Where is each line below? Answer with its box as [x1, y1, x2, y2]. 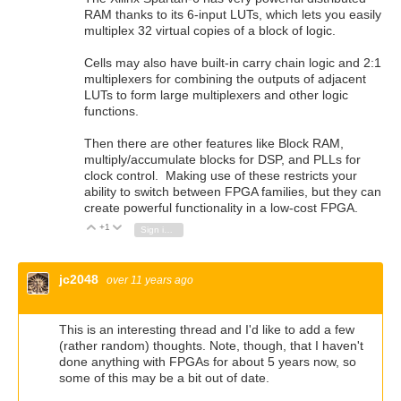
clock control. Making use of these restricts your [84, 167, 357, 183]
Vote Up [105, 222, 139, 233]
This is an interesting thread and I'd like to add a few [59, 321, 354, 337]
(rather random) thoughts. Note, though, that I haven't [59, 337, 363, 353]
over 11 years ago [107, 273, 193, 286]
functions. [84, 103, 139, 118]
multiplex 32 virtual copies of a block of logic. [84, 22, 336, 38]
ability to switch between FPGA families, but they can [84, 183, 381, 199]
